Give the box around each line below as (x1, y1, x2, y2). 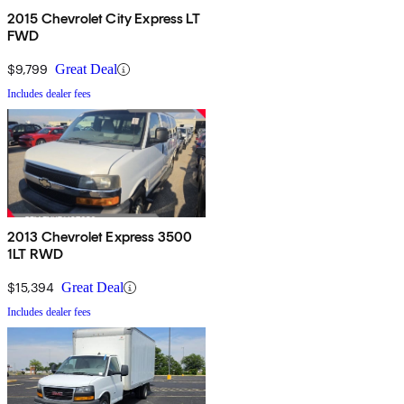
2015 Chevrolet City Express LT (7, 10, 200, 28)
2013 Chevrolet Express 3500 (7, 228, 193, 246)
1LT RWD (7, 245, 64, 263)
